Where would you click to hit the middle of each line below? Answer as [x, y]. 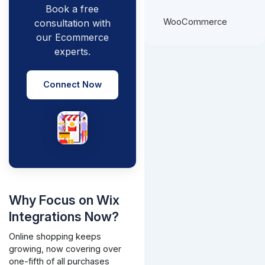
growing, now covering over [65, 249]
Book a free [72, 9]
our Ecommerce [72, 37]
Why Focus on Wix [64, 200]
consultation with [72, 23]
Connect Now [72, 84]
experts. [72, 51]
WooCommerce [195, 22]
